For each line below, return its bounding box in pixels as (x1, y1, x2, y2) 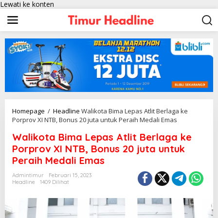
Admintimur (12, 172, 44, 179)
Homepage (12, 107, 45, 116)
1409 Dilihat (40, 179, 69, 186)
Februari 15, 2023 (49, 172, 91, 179)
